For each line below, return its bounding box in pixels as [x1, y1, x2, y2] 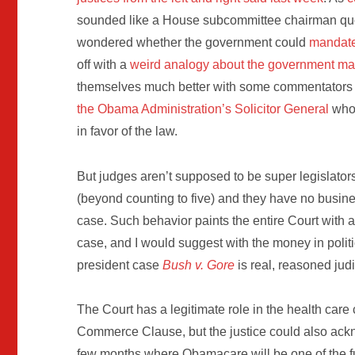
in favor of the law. [77, 124, 178, 138]
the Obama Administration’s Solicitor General [77, 101, 330, 116]
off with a [77, 57, 131, 71]
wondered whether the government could [77, 35, 310, 49]
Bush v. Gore [162, 258, 235, 272]
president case [77, 258, 163, 272]
